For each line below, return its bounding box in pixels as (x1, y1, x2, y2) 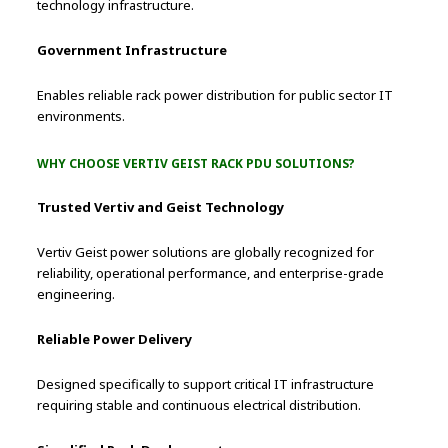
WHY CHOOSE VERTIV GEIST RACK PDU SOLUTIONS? (37, 154, 356, 172)
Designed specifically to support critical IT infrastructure (37, 374, 375, 393)
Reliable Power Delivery (37, 329, 193, 348)
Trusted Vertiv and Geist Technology (37, 197, 285, 216)
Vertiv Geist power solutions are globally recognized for (37, 242, 375, 261)
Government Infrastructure (37, 40, 228, 59)
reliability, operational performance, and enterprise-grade (37, 263, 385, 282)
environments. (37, 106, 126, 125)
